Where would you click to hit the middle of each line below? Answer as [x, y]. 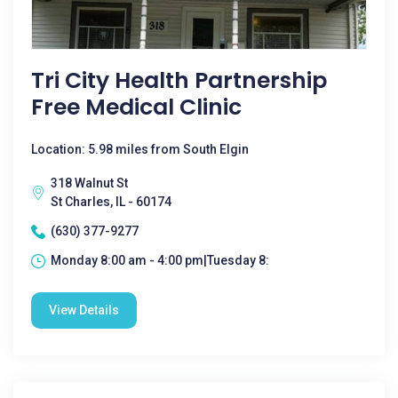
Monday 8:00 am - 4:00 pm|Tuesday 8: [160, 260]
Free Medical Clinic [136, 107]
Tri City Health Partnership [179, 80]
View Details [84, 310]
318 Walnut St [89, 183]
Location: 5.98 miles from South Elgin [140, 149]
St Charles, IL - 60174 [111, 202]
